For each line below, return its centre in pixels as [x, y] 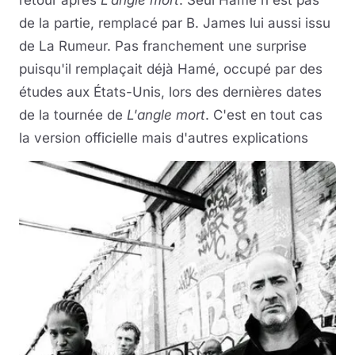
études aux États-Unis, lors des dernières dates [170, 92]
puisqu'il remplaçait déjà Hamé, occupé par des [171, 69]
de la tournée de [73, 115]
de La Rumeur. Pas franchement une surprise [163, 46]
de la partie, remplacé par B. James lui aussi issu [175, 23]
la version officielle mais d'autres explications [164, 138]
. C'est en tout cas [264, 115]
